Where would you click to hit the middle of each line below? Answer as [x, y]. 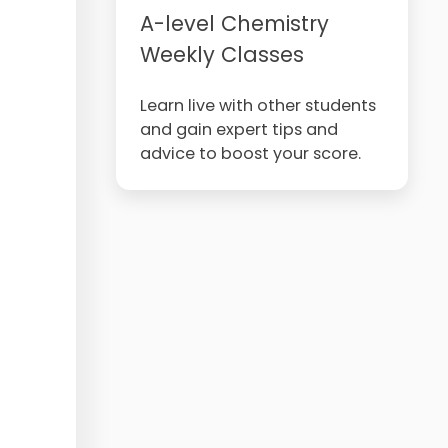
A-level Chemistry [234, 23]
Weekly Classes [221, 54]
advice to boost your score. [250, 153]
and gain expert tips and [238, 129]
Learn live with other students [257, 105]
